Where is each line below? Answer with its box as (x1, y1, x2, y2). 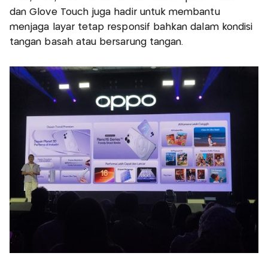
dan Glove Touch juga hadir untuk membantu (10, 8, 220, 17)
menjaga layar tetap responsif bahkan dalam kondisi (10, 23, 253, 32)
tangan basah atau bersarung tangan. (10, 38, 184, 47)
